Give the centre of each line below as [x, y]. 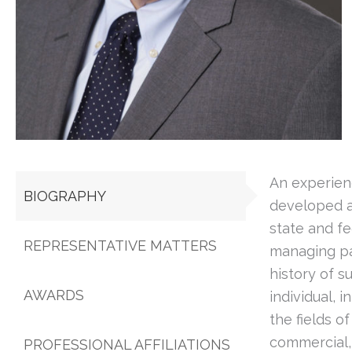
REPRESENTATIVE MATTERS [120, 245]
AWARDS [54, 295]
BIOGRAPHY [65, 196]
